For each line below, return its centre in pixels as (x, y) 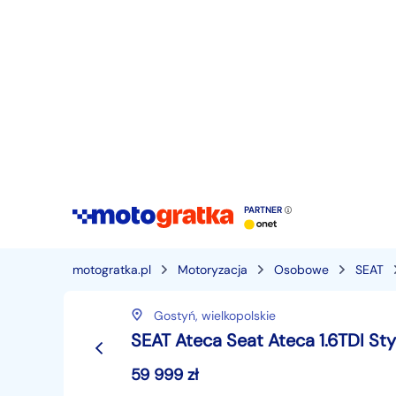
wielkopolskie (239, 316)
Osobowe (301, 270)
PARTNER (264, 210)
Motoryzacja (213, 270)
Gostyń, (178, 316)
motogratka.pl (112, 270)
